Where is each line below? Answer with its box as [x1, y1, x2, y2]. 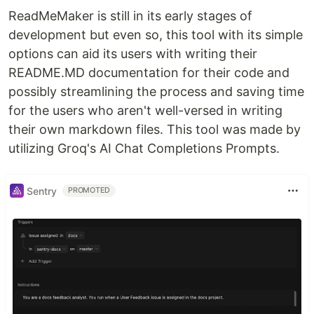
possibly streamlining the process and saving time [8, 84, 304, 99]
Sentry [27, 184, 57, 197]
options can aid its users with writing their [8, 46, 257, 61]
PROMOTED [68, 186, 111, 195]
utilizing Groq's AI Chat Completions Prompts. [8, 141, 280, 156]
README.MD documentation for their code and [8, 65, 289, 80]
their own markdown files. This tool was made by [8, 122, 301, 137]
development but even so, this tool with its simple [8, 27, 303, 42]
